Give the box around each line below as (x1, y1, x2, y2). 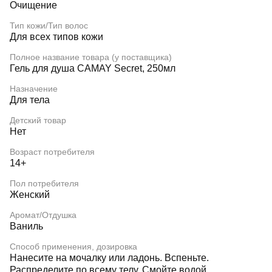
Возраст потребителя (10, 147, 95, 157)
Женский (10, 189, 50, 200)
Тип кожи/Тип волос (10, 21, 88, 30)
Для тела (10, 95, 50, 105)
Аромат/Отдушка (10, 210, 76, 220)
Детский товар (10, 115, 66, 125)
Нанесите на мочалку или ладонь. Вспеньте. (10, 253, 209, 263)
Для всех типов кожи (10, 32, 103, 42)
